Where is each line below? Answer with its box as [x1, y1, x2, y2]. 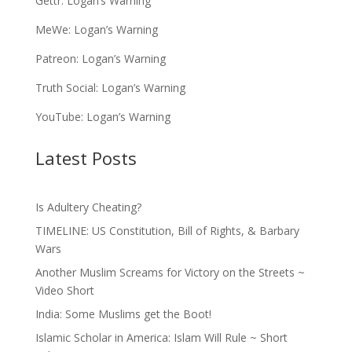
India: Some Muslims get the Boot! [35, 306, 211, 321]
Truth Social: [35, 79, 101, 95]
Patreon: [35, 50, 82, 66]
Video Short [35, 282, 94, 298]
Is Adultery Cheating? [35, 199, 141, 214]
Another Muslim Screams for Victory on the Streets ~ [35, 264, 305, 280]
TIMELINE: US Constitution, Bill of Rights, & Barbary [35, 222, 299, 238]
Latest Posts [35, 145, 137, 170]
